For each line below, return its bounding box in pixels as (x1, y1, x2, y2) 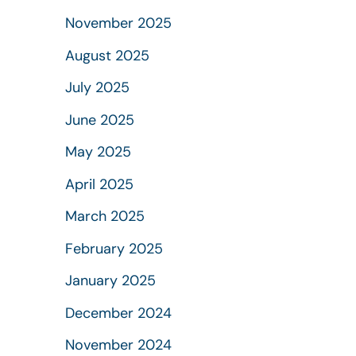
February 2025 (65, 238, 163, 258)
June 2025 (65, 110, 134, 130)
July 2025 (65, 78, 130, 97)
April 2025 (65, 174, 133, 194)
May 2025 (65, 142, 131, 161)
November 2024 (65, 335, 172, 354)
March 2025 (65, 207, 145, 226)
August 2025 (65, 45, 149, 65)
